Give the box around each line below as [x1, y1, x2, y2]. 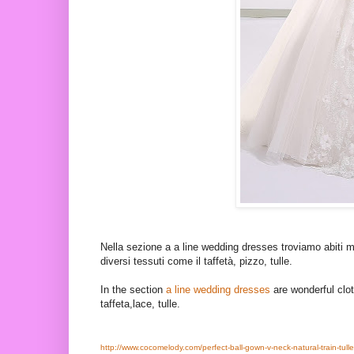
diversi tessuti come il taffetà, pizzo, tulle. [100, 255, 292, 268]
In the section [100, 284, 166, 296]
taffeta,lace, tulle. [100, 298, 180, 311]
